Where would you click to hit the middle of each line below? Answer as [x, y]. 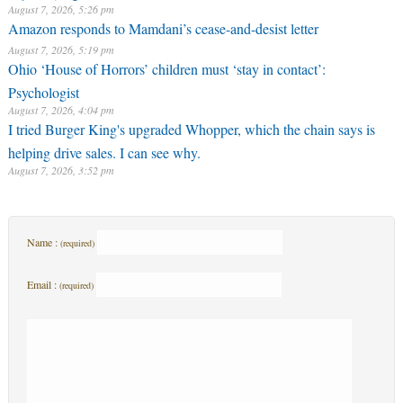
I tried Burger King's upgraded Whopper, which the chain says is [191, 129]
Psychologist [43, 90]
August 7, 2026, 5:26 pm [61, 9]
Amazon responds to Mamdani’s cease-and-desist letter [163, 28]
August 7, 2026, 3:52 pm [61, 170]
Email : [43, 284]
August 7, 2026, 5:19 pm [61, 49]
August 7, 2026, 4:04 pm [61, 110]
